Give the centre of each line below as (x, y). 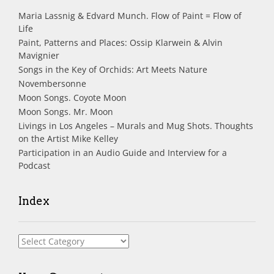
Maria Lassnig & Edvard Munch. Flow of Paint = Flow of (130, 16)
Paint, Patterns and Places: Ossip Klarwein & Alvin (120, 43)
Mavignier (39, 56)
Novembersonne (52, 84)
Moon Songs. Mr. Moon (66, 112)
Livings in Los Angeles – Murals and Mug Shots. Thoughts (136, 126)
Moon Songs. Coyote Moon (72, 98)
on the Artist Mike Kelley (68, 139)
